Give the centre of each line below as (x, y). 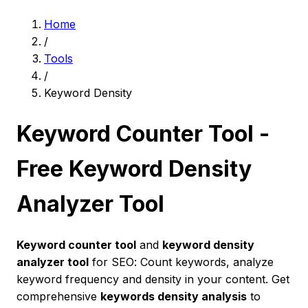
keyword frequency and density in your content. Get (153, 279)
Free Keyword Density (134, 169)
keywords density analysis (174, 296)
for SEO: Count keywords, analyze (181, 262)
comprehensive (58, 296)
